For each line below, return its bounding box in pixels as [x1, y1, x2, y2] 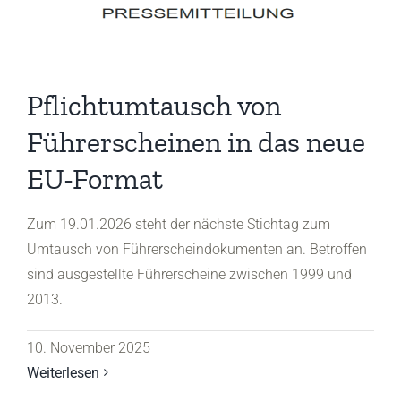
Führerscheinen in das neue [27, 124, 365, 159]
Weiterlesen [27, 363, 99, 381]
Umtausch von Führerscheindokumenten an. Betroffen [27, 240, 367, 258]
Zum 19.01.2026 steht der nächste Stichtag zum [27, 215, 330, 233]
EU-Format [27, 161, 163, 196]
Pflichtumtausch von [27, 88, 281, 123]
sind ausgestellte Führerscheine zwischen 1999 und [27, 265, 352, 283]
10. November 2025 [27, 338, 150, 356]
